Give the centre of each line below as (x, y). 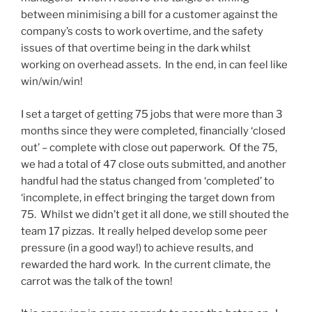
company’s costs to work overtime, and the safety (142, 32)
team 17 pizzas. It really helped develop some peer (144, 231)
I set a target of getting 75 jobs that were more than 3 (152, 114)
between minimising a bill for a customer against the (149, 15)
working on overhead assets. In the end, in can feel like (154, 65)
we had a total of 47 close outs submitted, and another (154, 164)
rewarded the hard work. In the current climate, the (146, 264)
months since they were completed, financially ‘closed (153, 131)
